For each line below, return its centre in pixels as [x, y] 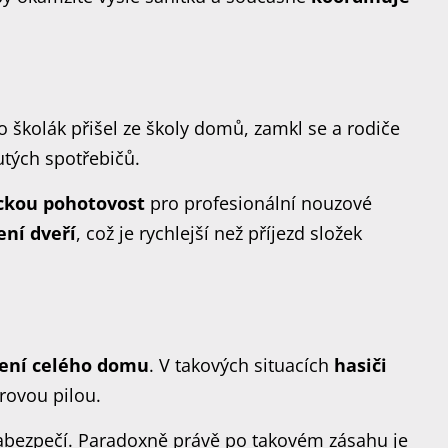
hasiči [361, 365]
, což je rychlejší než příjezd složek [219, 233]
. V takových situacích [242, 365]
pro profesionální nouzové [259, 203]
